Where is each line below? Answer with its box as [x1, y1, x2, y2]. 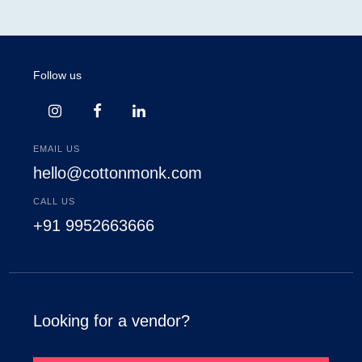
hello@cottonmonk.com [33, 164, 203, 182]
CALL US [33, 196, 76, 206]
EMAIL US [33, 144, 81, 154]
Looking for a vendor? [33, 312, 191, 330]
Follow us [33, 69, 82, 82]
